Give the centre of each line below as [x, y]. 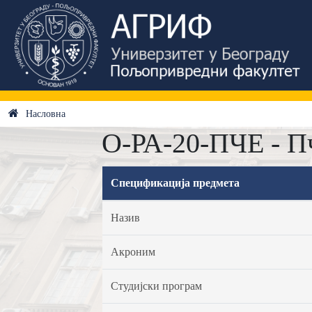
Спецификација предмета [175, 183]
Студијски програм [156, 286]
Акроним [133, 252]
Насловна [46, 114]
